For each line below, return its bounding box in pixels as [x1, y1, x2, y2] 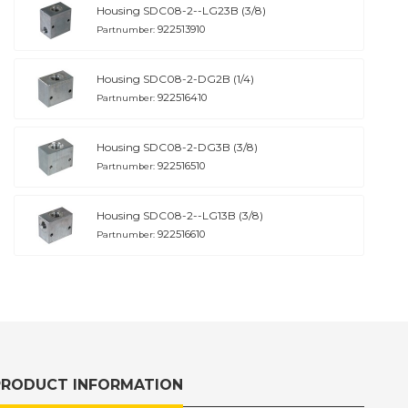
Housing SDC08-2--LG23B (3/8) [97, 4, 266, 18]
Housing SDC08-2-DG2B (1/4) [97, 72, 254, 87]
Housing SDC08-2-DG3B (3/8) [97, 140, 258, 155]
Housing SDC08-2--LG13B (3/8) [97, 209, 263, 223]
